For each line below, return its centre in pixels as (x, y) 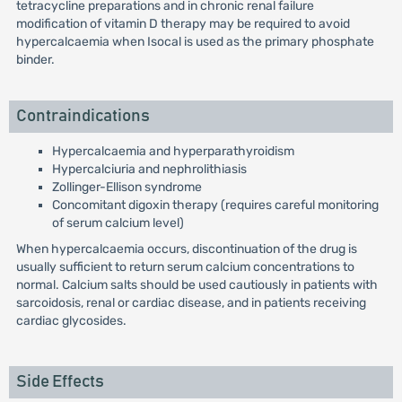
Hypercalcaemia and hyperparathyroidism (173, 151)
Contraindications (83, 116)
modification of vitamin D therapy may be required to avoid (183, 24)
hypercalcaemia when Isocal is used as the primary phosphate (195, 42)
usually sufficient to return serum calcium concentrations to (185, 267)
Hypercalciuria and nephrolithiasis (149, 169)
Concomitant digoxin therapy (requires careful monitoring (215, 205)
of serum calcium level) (118, 223)
